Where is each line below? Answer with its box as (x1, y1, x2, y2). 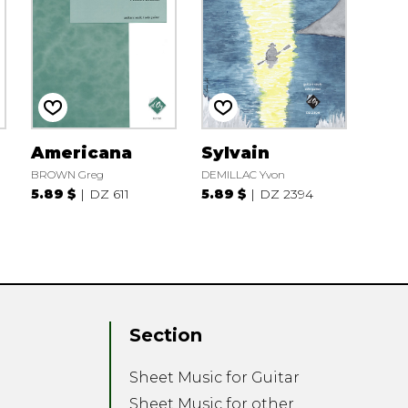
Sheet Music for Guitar (129, 369, 301, 387)
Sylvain (200, 142, 270, 163)
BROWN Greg (30, 167, 104, 181)
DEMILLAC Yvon (200, 167, 285, 181)
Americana (30, 142, 132, 163)
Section (129, 324, 203, 347)
